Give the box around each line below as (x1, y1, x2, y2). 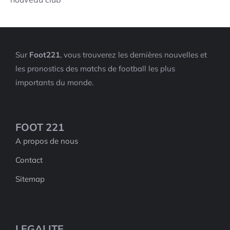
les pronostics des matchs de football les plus (15, 63, 175, 73)
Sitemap (15, 174, 45, 184)
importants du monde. (15, 77, 93, 87)
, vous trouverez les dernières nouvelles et (60, 49, 207, 60)
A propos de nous (15, 136, 78, 146)
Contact (15, 155, 43, 165)
